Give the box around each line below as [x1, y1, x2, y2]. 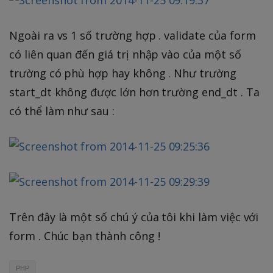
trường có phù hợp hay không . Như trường [9, 65, 236, 80]
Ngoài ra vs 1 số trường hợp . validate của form [9, 27, 256, 43]
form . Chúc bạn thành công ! [9, 228, 160, 243]
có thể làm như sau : [9, 103, 115, 118]
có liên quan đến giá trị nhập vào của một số [9, 46, 241, 62]
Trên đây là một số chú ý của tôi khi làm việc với [9, 209, 259, 224]
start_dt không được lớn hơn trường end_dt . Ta [9, 84, 260, 99]
